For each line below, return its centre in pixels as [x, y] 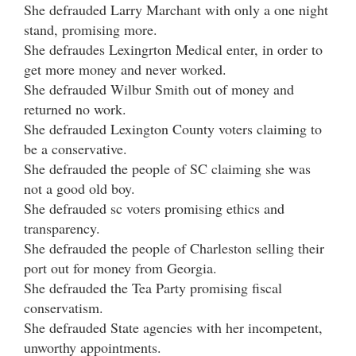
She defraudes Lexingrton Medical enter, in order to [173, 49]
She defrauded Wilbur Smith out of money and [159, 89]
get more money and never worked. [125, 69]
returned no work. [75, 108]
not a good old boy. [79, 188]
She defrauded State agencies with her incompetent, [173, 327]
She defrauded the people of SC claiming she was [167, 168]
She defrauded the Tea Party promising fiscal [153, 287]
